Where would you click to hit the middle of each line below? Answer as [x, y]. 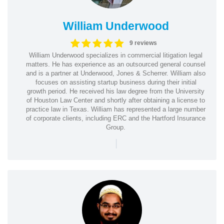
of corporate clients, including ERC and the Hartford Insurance [116, 118]
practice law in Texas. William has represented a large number [116, 109]
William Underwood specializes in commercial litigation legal [116, 55]
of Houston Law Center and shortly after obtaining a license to [116, 100]
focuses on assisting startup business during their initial [116, 82]
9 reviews [143, 43]
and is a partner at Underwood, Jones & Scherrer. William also [116, 73]
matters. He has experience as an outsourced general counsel [116, 64]
